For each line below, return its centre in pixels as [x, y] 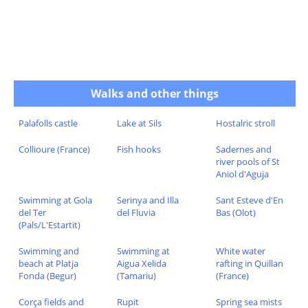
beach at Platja [48, 263]
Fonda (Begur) [47, 275]
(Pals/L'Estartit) [49, 224]
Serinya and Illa [148, 200]
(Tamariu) [137, 275]
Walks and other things [155, 93]
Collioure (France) [54, 149]
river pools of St [247, 161]
